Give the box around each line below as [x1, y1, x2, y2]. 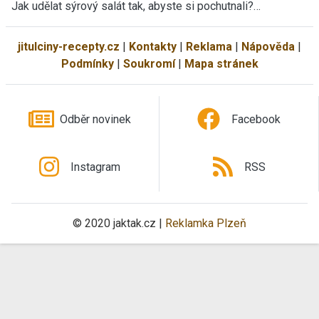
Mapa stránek [184, 56, 258, 70]
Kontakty [129, 39, 177, 53]
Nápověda [241, 39, 295, 53]
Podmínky [61, 56, 114, 70]
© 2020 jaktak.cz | [73, 216, 165, 230]
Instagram [70, 160, 120, 174]
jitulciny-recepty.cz [18, 39, 120, 53]
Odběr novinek [59, 113, 131, 127]
